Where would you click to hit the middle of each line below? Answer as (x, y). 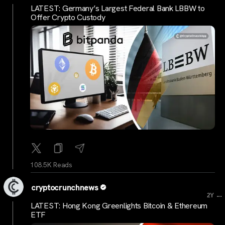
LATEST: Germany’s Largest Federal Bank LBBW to (118, 8)
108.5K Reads (51, 164)
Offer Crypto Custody (68, 17)
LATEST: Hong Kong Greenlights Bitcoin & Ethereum (119, 206)
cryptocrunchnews (65, 187)
